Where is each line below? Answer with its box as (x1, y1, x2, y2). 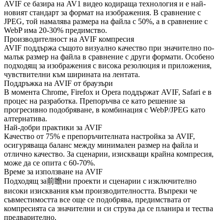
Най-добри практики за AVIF (4, 123, 102, 132)
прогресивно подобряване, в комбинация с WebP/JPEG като (4, 105, 205, 114)
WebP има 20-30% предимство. (4, 26, 107, 34)
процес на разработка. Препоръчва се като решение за (4, 96, 185, 105)
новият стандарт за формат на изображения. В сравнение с (4, 8, 201, 17)
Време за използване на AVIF (4, 167, 103, 176)
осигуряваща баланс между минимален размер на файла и (4, 140, 198, 149)
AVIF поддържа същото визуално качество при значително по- (4, 43, 214, 52)
